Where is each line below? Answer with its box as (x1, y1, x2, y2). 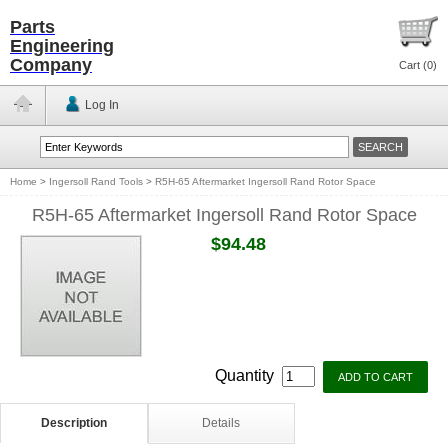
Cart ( (399, 59, 427, 71)
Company (10, 55, 92, 75)
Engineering (10, 36, 114, 56)
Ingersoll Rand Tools (49, 176, 143, 187)
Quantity (215, 367, 278, 384)
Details (202, 416, 241, 430)
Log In (84, 98, 119, 112)
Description (40, 416, 107, 430)
